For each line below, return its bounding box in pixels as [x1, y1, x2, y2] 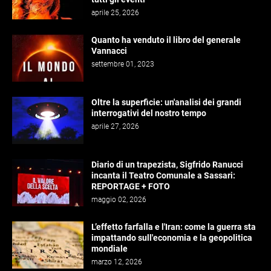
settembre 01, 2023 [91, 60, 154, 69]
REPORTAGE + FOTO [91, 181, 170, 192]
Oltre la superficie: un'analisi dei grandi [91, 97, 241, 108]
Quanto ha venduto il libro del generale [91, 35, 241, 45]
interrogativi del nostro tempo [91, 108, 206, 119]
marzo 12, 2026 [91, 258, 142, 267]
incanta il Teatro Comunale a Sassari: [91, 171, 235, 181]
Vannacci [91, 46, 127, 56]
